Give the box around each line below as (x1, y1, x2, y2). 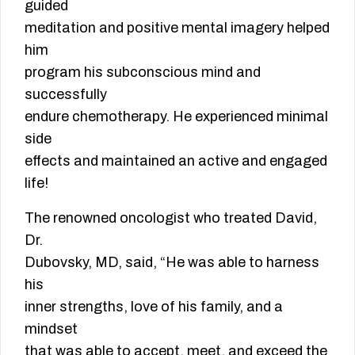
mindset (25, 321, 78, 338)
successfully (25, 86, 107, 103)
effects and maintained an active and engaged (25, 153, 327, 170)
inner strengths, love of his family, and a (25, 299, 283, 315)
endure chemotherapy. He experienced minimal (25, 109, 328, 125)
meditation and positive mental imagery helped (25, 20, 330, 36)
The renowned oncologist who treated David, (25, 210, 317, 227)
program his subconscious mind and (25, 64, 261, 81)
